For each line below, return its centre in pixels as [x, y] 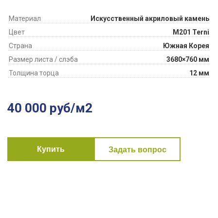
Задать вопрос [137, 150]
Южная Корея [186, 46]
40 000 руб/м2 [50, 108]
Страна [20, 46]
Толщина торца [34, 73]
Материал [25, 18]
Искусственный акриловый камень [150, 18]
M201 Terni [191, 32]
